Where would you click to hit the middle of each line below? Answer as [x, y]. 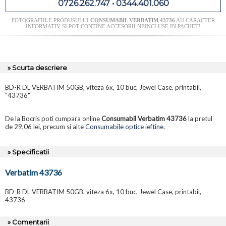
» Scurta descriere [37, 68]
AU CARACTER [195, 20]
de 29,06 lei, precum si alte [45, 127]
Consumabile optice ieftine [124, 127]
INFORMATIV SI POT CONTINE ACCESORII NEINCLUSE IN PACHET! [113, 26]
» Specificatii [28, 152]
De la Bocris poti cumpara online [53, 119]
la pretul [200, 119]
